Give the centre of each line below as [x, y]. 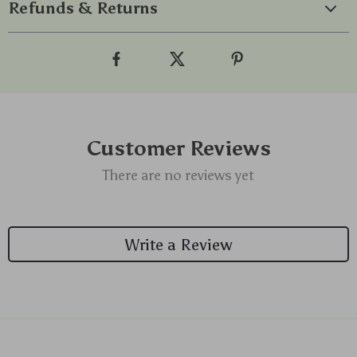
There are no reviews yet [178, 175]
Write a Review [178, 244]
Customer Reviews [178, 148]
